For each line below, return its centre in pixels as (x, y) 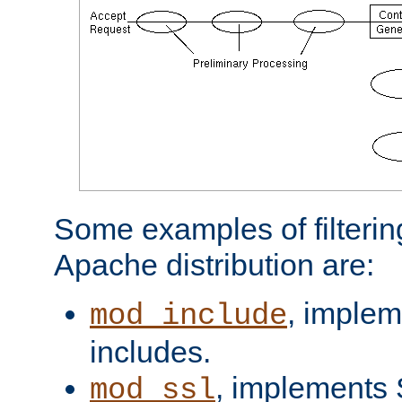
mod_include (188, 315)
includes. (150, 351)
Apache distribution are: (214, 264)
